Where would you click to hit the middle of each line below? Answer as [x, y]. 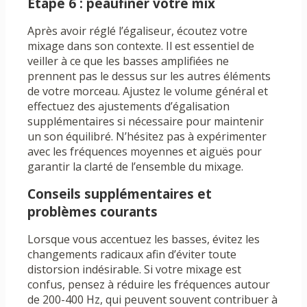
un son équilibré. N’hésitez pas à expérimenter [147, 137]
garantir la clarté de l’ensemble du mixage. [135, 167]
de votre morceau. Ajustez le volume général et [148, 91]
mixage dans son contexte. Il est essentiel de [141, 46]
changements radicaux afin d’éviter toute [132, 255]
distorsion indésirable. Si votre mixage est [134, 270]
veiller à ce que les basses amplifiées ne [128, 61]
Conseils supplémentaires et [120, 194]
